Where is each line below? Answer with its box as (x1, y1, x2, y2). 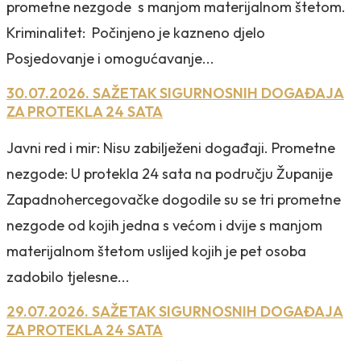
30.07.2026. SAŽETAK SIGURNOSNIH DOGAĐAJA (6, 83, 344, 102)
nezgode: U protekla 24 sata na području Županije (6, 164, 333, 183)
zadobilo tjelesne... (6, 267, 130, 286)
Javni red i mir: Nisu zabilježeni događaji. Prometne (6, 138, 335, 157)
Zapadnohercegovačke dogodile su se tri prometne (6, 189, 341, 209)
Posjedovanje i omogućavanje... (6, 48, 214, 68)
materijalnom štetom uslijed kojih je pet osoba (6, 241, 306, 260)
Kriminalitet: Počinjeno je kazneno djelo (6, 23, 265, 42)
